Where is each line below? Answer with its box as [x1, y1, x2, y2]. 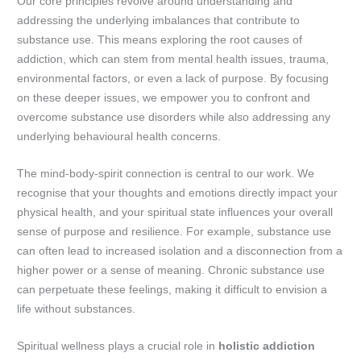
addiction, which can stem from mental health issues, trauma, [17, 53, 330, 66]
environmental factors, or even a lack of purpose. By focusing [17, 73, 330, 85]
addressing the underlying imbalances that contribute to [17, 15, 301, 27]
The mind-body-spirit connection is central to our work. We [17, 168, 315, 180]
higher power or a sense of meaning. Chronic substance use [17, 264, 326, 277]
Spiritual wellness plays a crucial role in [17, 340, 219, 353]
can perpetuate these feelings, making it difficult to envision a [17, 284, 328, 297]
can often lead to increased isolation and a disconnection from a [17, 245, 343, 258]
